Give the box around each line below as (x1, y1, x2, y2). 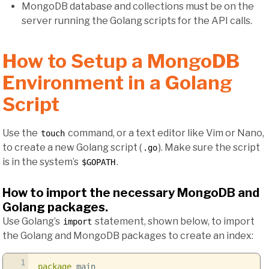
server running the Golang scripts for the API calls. (22, 15, 252, 27)
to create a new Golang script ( (2, 141, 142, 153)
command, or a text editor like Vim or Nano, (66, 127, 264, 139)
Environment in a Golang (2, 70, 232, 94)
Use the (2, 127, 40, 139)
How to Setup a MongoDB (2, 49, 240, 73)
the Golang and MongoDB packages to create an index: (2, 229, 253, 241)
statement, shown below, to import (93, 215, 255, 227)
